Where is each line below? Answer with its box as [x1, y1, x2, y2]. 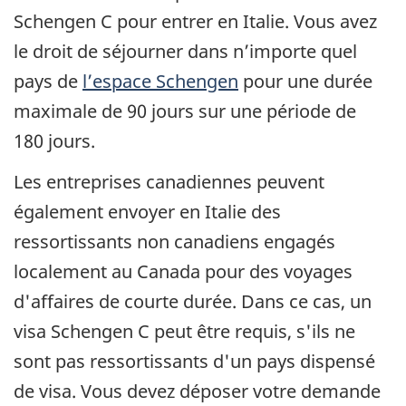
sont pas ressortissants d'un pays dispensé [14, 348, 375, 373]
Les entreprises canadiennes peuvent [14, 169, 324, 194]
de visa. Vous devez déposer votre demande [14, 378, 381, 403]
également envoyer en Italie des [14, 198, 281, 224]
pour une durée [238, 69, 372, 94]
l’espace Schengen [82, 69, 238, 94]
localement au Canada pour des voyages [14, 258, 353, 284]
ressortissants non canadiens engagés [14, 228, 335, 254]
